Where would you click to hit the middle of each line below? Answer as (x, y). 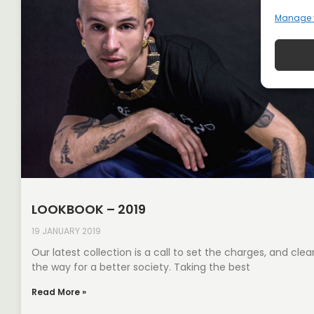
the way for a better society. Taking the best (141, 267)
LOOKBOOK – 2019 (89, 209)
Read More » (59, 292)
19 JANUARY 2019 (66, 231)
